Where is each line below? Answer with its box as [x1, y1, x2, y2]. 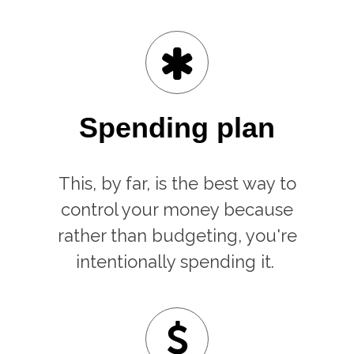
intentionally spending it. [75, 251, 279, 272]
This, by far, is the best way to [58, 173, 296, 194]
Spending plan [79, 111, 275, 144]
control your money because [61, 199, 293, 220]
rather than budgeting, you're [57, 225, 297, 246]
